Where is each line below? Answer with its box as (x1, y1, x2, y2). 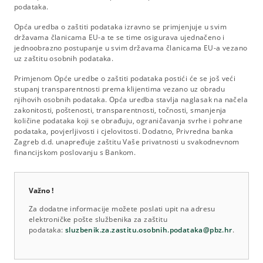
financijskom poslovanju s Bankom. (14, 147, 140, 157)
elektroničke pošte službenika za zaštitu (29, 214, 167, 224)
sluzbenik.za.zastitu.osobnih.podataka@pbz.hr (65, 224, 232, 235)
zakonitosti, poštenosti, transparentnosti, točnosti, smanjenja (14, 104, 227, 115)
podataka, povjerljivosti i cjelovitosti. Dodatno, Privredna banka (14, 126, 233, 136)
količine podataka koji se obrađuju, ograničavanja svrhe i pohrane (14, 115, 242, 126)
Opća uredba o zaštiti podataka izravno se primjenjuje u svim (14, 21, 227, 32)
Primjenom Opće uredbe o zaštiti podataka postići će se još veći (14, 73, 236, 83)
